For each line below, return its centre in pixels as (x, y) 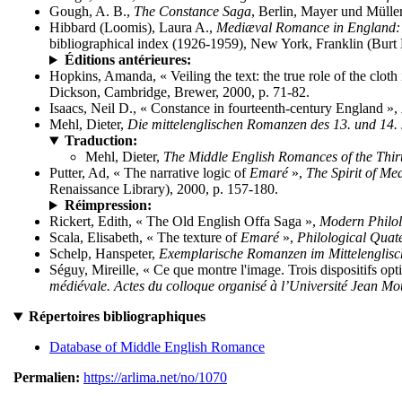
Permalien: (47, 378)
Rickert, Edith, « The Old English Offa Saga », (184, 222)
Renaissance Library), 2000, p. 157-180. (164, 189)
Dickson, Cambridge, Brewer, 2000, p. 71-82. (179, 92)
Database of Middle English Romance (157, 347)
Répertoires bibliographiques (117, 317)
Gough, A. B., (92, 12)
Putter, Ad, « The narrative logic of (149, 173)
